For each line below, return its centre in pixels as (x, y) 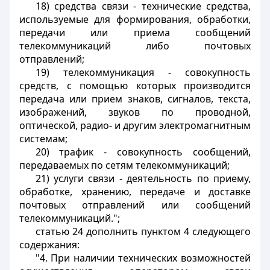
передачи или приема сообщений (135, 33)
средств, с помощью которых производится (135, 86)
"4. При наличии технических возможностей (143, 258)
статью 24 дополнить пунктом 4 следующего (143, 231)
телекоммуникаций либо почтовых (135, 46)
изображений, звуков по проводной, (135, 112)
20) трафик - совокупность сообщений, (143, 152)
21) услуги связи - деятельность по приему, (143, 178)
